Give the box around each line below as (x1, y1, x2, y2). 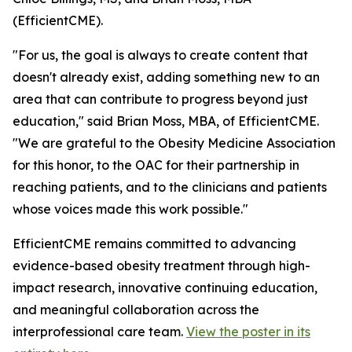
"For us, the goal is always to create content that (13, 47, 308, 64)
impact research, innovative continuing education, (13, 280, 317, 296)
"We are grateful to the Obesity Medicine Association (13, 135, 335, 152)
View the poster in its (186, 324, 310, 340)
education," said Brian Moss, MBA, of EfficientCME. (13, 113, 319, 130)
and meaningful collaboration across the (13, 302, 259, 318)
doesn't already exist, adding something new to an (13, 69, 320, 86)
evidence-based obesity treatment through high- (13, 258, 310, 274)
